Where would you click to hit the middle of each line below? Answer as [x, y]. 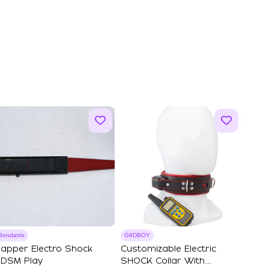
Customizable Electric [168, 249]
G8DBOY [137, 235]
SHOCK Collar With [163, 261]
